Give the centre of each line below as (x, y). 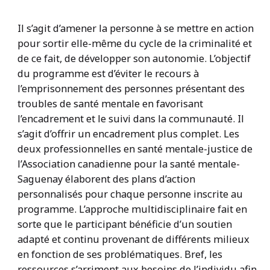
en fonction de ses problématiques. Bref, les (120, 254)
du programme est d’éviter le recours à (108, 73)
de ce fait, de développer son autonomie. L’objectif (134, 58)
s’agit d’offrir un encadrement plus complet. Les (128, 133)
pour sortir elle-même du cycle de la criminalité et (134, 43)
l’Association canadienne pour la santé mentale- (128, 163)
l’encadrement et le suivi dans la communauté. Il (130, 118)
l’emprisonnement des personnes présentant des (131, 88)
